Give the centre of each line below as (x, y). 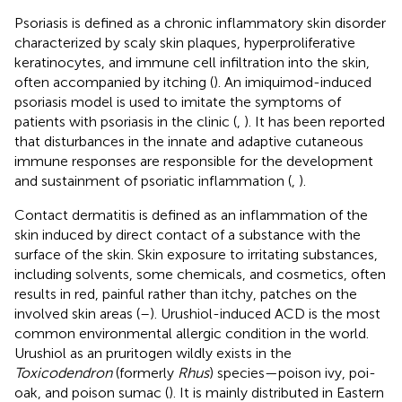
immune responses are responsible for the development (194, 161)
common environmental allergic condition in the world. (192, 333)
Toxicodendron (63, 372)
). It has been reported (315, 121)
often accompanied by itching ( (114, 82)
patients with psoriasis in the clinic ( (126, 121)
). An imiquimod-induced (293, 82)
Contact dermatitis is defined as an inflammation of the (191, 214)
